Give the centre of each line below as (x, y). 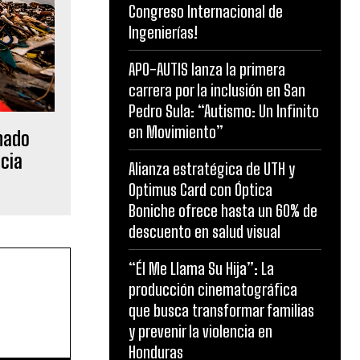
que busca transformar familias (221, 311)
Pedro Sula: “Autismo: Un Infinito (224, 111)
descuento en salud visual (205, 232)
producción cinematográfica (213, 290)
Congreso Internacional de (206, 12)
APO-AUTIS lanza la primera (207, 70)
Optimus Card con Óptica (200, 190)
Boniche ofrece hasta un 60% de (223, 211)
